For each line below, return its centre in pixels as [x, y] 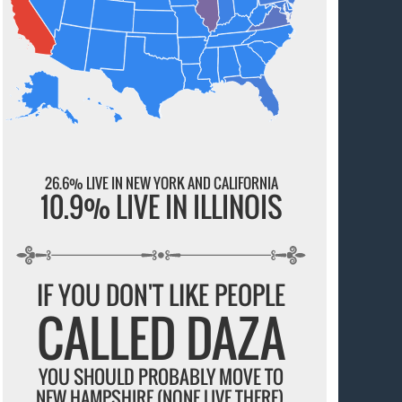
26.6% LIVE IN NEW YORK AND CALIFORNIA [161, 183]
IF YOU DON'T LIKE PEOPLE [162, 295]
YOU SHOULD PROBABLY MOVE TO [162, 377]
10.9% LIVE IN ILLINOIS [161, 206]
